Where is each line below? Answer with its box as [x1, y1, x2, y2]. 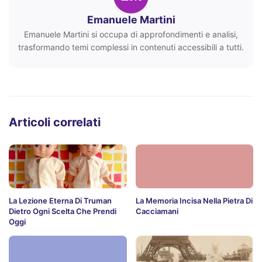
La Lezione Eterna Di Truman [9, 196, 112, 206]
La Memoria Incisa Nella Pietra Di [135, 196, 253, 206]
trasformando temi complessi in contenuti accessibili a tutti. [18, 42, 244, 53]
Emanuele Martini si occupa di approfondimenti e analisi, [24, 29, 238, 40]
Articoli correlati [9, 115, 101, 130]
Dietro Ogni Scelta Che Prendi [9, 206, 116, 216]
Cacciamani [135, 206, 178, 216]
